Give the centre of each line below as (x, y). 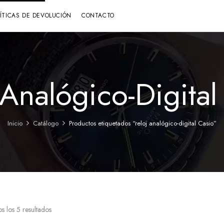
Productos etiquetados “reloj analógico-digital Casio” (143, 123)
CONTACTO (98, 15)
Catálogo (46, 123)
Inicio (15, 123)
